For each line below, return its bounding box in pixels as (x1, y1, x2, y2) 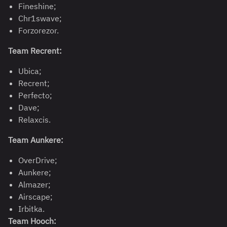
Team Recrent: (8, 46, 62, 56)
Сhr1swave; (18, 13, 62, 24)
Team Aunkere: (8, 135, 63, 145)
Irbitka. (18, 204, 45, 214)
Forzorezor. (18, 25, 59, 36)
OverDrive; (18, 155, 57, 166)
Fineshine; (18, 1, 56, 12)
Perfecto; (18, 90, 52, 101)
